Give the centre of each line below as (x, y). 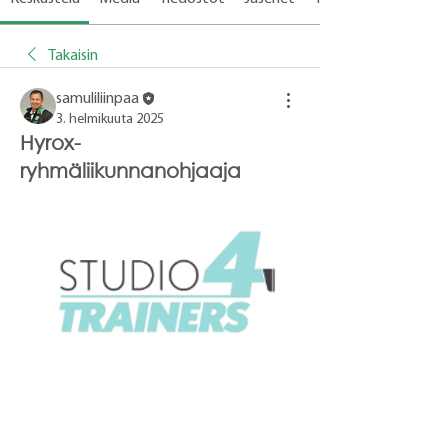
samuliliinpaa (97, 99)
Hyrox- (50, 142)
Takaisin (73, 56)
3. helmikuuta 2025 (110, 119)
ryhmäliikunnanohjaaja (130, 170)
